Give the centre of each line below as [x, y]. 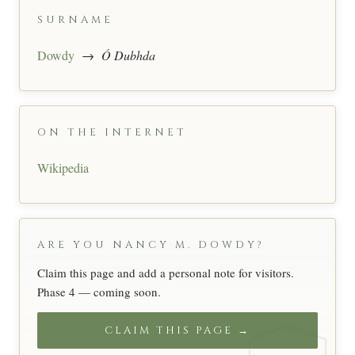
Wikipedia [63, 168]
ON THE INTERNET [112, 133]
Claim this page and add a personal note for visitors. [166, 273]
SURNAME [75, 20]
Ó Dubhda [128, 55]
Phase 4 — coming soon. [99, 292]
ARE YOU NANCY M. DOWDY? [151, 245]
